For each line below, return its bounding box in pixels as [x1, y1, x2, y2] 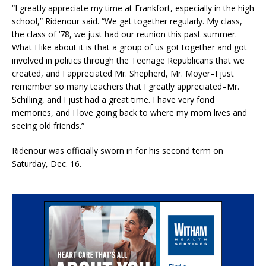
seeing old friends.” [12, 119, 84, 131]
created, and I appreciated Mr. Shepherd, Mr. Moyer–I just [12, 67, 234, 79]
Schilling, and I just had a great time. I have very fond [12, 93, 214, 105]
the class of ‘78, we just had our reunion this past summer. [12, 28, 237, 40]
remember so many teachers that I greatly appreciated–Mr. [12, 80, 239, 92]
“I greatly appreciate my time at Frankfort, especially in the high [12, 2, 254, 14]
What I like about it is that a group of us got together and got [12, 41, 247, 53]
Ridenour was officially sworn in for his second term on [12, 144, 223, 156]
